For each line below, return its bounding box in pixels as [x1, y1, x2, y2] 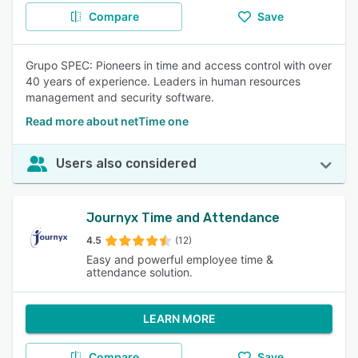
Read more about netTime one [26, 114, 189, 128]
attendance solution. [86, 265, 193, 279]
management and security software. [26, 90, 214, 104]
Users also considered [56, 156, 197, 171]
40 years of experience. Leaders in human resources [26, 74, 300, 88]
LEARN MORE [142, 312, 216, 325]
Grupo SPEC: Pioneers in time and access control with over [26, 58, 332, 72]
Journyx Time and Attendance [86, 210, 280, 225]
